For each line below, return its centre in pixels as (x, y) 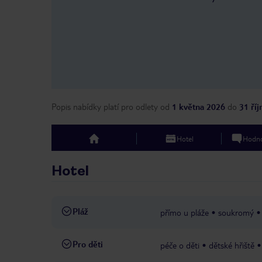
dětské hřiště (232, 245)
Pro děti (88, 244)
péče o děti (180, 245)
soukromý (236, 213)
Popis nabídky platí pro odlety (105, 107)
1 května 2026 (199, 107)
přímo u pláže (185, 213)
